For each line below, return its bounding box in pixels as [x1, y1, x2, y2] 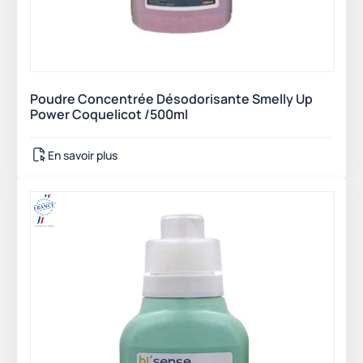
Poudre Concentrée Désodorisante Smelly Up [30, 90, 313, 109]
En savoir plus [48, 147, 117, 163]
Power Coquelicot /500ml [30, 105, 188, 124]
